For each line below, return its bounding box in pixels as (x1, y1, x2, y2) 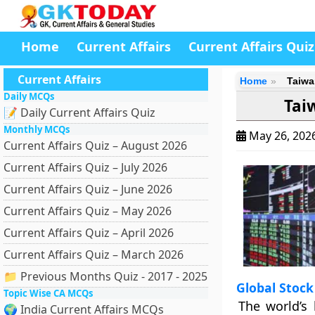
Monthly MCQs (4, 123, 70, 136)
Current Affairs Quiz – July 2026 (4, 160, 167, 175)
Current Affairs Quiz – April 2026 (4, 225, 174, 240)
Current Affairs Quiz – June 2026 (4, 181, 172, 197)
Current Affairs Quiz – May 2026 (4, 203, 172, 219)
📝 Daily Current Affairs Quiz (4, 105, 155, 120)
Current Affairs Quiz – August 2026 (4, 138, 187, 153)
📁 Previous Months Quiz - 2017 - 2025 (4, 269, 207, 284)
